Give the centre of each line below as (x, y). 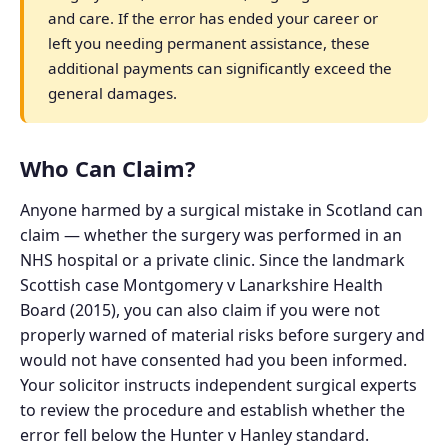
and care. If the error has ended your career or (213, 17)
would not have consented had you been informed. (213, 360)
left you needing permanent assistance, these (209, 42)
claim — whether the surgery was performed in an (211, 235)
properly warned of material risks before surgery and (222, 335)
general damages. (112, 92)
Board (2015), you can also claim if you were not (200, 310)
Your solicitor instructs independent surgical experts (218, 385)
